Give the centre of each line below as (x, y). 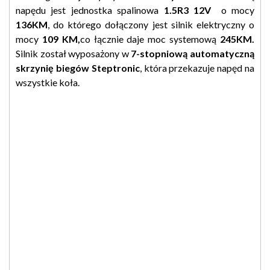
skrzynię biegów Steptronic (78, 67)
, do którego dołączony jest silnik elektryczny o (151, 24)
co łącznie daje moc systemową (148, 39)
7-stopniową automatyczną (192, 53)
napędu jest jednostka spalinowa (90, 10)
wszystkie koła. (48, 82)
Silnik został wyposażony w (72, 53)
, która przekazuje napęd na (197, 67)
